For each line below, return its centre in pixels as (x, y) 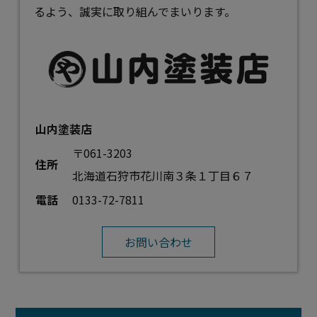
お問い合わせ (158, 242)
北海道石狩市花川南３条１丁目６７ (163, 176)
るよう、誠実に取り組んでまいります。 (135, 11)
